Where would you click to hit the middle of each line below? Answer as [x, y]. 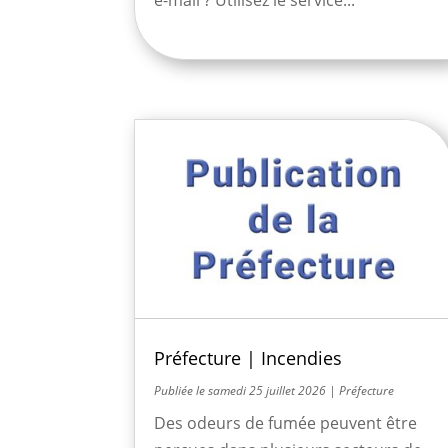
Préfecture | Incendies [248, 358]
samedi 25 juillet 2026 [267, 391]
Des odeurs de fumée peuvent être [286, 423]
